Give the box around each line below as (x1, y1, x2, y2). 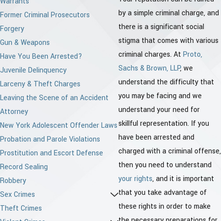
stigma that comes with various (118, 36, 219, 46)
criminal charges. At (118, 49, 183, 60)
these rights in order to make (118, 201, 211, 212)
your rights (118, 174, 152, 184)
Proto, (183, 49, 202, 60)
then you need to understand (118, 160, 212, 171)
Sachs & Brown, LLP (118, 63, 180, 74)
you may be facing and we (118, 91, 202, 102)
